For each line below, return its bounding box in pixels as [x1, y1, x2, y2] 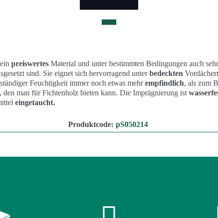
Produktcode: [68, 120, 113, 128]
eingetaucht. [15, 98, 55, 107]
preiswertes [11, 59, 49, 68]
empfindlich [145, 79, 184, 87]
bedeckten [149, 69, 183, 77]
